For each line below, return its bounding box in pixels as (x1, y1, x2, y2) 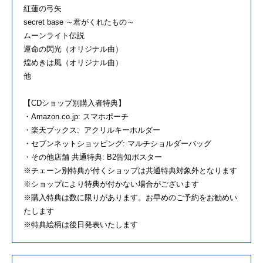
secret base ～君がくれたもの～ (23, 18, 134, 27)
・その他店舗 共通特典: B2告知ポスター (23, 153, 162, 162)
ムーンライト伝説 (23, 31, 85, 41)
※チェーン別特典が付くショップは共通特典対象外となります (23, 166, 237, 176)
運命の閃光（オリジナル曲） (23, 45, 123, 54)
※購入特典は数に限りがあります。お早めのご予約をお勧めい (23, 193, 237, 203)
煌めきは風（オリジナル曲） (23, 58, 123, 68)
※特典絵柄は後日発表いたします (23, 220, 138, 230)
